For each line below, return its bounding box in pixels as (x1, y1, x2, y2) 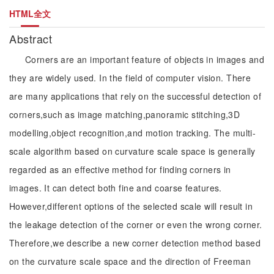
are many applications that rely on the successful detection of (9, 90, 262, 102)
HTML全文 (9, 7, 51, 20)
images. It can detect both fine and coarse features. (9, 182, 222, 194)
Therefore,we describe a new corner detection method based (9, 237, 261, 249)
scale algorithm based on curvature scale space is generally (9, 145, 256, 157)
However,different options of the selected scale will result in (9, 200, 253, 212)
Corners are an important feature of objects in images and (25, 53, 264, 65)
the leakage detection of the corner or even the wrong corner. (9, 218, 262, 231)
